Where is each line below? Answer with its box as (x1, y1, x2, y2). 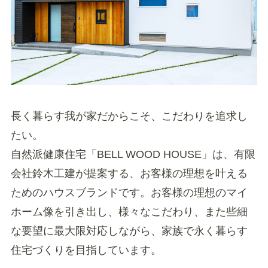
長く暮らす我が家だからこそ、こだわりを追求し (10, 109, 248, 122)
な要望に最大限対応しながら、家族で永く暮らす (10, 224, 248, 237)
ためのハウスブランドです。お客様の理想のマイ (10, 186, 248, 199)
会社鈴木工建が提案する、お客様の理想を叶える (10, 167, 248, 179)
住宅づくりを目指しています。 (10, 243, 162, 256)
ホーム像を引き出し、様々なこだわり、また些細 (10, 205, 248, 218)
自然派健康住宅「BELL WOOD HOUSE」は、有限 (10, 148, 255, 160)
